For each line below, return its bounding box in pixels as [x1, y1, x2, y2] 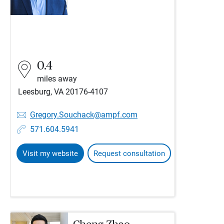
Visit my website [22, 149, 78, 158]
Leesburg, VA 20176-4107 [18, 87, 108, 96]
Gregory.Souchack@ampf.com [30, 110, 137, 119]
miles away [37, 74, 77, 83]
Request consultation [93, 149, 165, 158]
